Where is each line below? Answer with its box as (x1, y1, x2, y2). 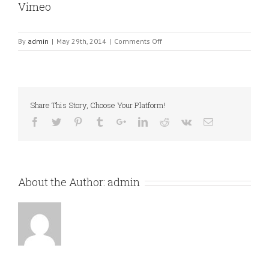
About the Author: (18, 175, 107, 189)
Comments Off (114, 37, 162, 46)
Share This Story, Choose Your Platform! (30, 100, 165, 110)
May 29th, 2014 (56, 37, 106, 46)
